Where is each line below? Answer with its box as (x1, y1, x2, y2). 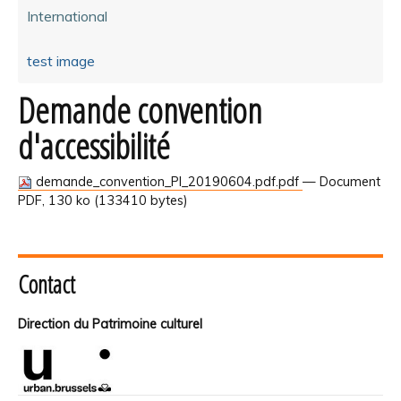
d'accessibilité (18, 122, 170, 169)
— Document (303, 173, 380, 190)
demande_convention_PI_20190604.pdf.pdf (32, 173, 303, 190)
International (27, 6, 107, 25)
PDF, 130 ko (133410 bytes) (18, 192, 188, 209)
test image (27, 51, 95, 70)
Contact (18, 267, 75, 301)
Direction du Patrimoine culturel (18, 315, 202, 332)
